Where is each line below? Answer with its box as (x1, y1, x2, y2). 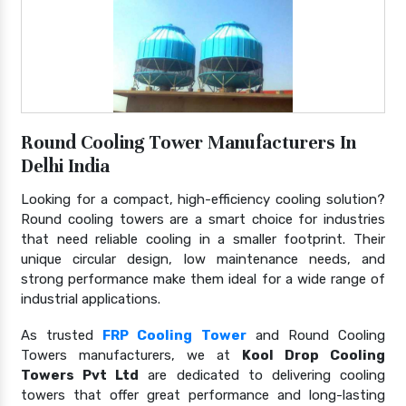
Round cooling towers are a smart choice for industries (21, 210, 385, 227)
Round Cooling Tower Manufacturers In (21, 130, 356, 154)
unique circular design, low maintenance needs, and (21, 250, 385, 267)
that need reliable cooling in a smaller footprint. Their (21, 230, 385, 247)
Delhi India (21, 154, 110, 178)
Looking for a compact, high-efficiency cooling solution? (21, 190, 385, 208)
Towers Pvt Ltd (21, 366, 140, 383)
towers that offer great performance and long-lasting (21, 386, 385, 403)
